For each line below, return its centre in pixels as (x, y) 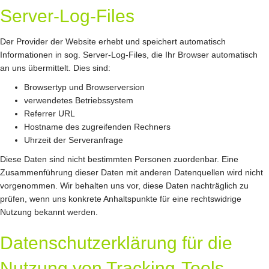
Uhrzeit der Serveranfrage (74, 140)
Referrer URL (50, 113)
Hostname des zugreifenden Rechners (97, 126)
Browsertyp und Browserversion (84, 87)
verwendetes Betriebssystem (79, 100)
